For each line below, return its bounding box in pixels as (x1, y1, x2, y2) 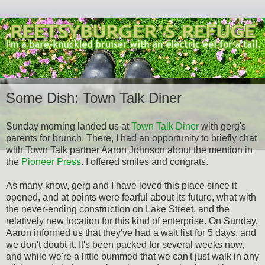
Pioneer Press (21, 156, 81, 167)
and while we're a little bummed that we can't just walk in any (6, 251, 259, 261)
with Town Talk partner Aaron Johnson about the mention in (6, 144, 253, 155)
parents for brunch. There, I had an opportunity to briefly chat (6, 132, 257, 143)
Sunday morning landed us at (6, 121, 131, 131)
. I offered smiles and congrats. (81, 156, 208, 167)
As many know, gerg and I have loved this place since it (6, 180, 237, 190)
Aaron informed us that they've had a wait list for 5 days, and (6, 227, 256, 238)
